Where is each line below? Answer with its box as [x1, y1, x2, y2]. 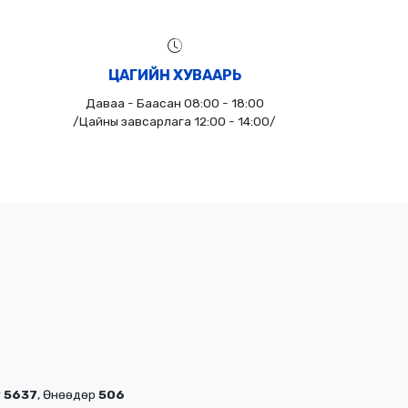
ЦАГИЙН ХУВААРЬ [107, 66, 241, 84]
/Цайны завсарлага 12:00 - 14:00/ [73, 113, 276, 128]
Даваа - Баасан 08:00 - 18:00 [85, 95, 264, 110]
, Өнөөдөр [37, 386, 98, 402]
